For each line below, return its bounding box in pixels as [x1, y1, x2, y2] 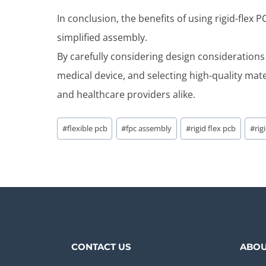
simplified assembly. [57, 31, 147, 45]
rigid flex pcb [191, 122, 236, 134]
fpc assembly [126, 122, 172, 134]
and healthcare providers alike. [57, 88, 195, 102]
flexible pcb [66, 122, 107, 134]
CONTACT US [71, 241, 131, 252]
